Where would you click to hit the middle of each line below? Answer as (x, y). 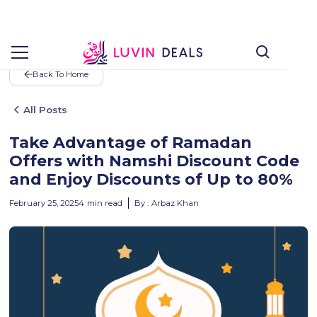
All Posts (45, 109)
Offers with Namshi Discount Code (155, 161)
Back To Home (61, 74)
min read (105, 203)
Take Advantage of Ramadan (131, 142)
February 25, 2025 (44, 203)
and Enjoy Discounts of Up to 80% (151, 179)
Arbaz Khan (175, 203)
